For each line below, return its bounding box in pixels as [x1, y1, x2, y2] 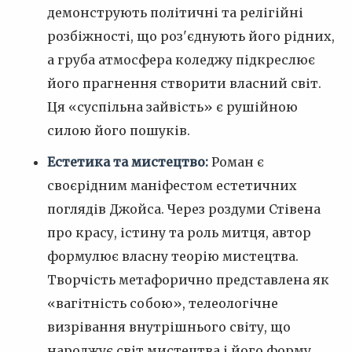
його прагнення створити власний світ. [47, 75, 321, 91]
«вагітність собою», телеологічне [47, 295, 278, 311]
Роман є [208, 154, 264, 170]
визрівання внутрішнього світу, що [47, 319, 291, 335]
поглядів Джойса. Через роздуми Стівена [47, 201, 321, 217]
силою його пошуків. [47, 123, 190, 138]
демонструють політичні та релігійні [47, 5, 303, 20]
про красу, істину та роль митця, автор [47, 225, 311, 240]
